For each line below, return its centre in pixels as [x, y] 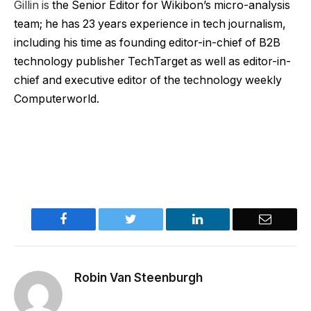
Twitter [154, 218]
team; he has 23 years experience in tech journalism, [150, 24]
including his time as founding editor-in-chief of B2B [147, 42]
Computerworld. [58, 99]
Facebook [91, 218]
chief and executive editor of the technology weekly [148, 80]
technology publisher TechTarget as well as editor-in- [152, 61]
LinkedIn [225, 218]
